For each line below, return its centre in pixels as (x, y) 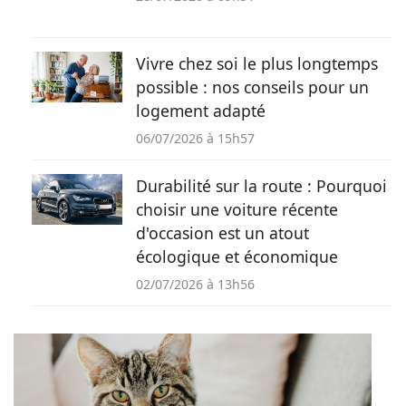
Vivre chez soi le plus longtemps (257, 64)
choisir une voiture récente (237, 210)
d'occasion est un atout (222, 233)
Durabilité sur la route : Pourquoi (261, 186)
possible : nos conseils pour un (252, 87)
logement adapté (201, 111)
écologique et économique (237, 257)
